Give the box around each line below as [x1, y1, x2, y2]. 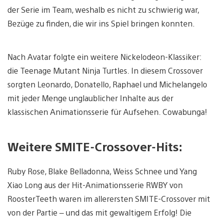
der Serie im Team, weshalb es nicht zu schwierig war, [7, 4, 199, 15]
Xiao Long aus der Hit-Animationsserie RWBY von [7, 180, 183, 191]
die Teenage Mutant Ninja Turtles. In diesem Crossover [7, 65, 203, 76]
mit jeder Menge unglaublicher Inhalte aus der [7, 93, 173, 104]
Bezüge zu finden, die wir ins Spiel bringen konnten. [7, 18, 195, 29]
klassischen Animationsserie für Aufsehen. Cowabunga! [7, 107, 207, 117]
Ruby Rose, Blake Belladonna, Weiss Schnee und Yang [7, 166, 197, 177]
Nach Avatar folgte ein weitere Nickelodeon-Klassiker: [7, 52, 201, 62]
